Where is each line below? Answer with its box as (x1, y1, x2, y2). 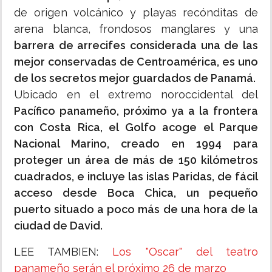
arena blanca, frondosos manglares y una (14, 22, 258, 36)
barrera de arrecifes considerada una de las (14, 39, 258, 52)
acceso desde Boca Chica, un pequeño (14, 186, 258, 200)
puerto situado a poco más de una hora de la (14, 203, 258, 216)
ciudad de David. (14, 219, 103, 233)
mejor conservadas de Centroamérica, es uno (14, 55, 258, 69)
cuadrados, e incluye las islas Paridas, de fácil (14, 170, 258, 183)
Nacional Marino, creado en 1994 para (14, 137, 258, 151)
